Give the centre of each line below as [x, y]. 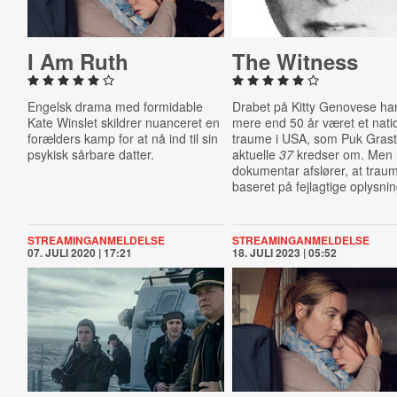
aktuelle [256, 154]
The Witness [296, 61]
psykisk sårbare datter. [90, 154]
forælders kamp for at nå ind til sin [122, 138]
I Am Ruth [78, 61]
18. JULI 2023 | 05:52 [285, 253]
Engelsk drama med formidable [115, 106]
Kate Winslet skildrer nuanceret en [123, 122]
